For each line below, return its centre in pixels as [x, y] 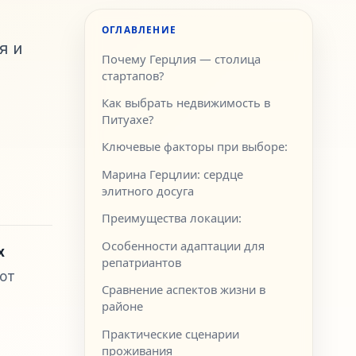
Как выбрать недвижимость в [186, 102]
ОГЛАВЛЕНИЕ [139, 30]
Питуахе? [128, 119]
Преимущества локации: [172, 218]
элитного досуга [148, 190]
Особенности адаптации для [184, 245]
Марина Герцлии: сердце [173, 174]
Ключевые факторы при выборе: [195, 147]
